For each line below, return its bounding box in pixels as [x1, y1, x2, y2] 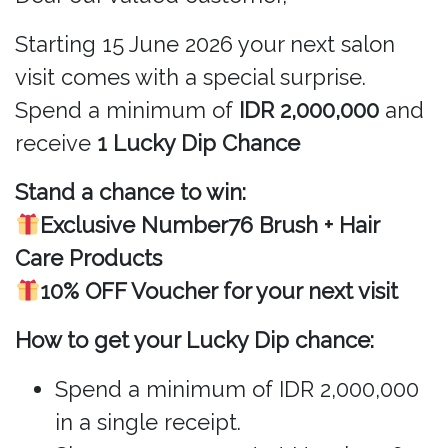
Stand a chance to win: [15, 178, 246, 205]
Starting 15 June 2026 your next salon [15, 30, 395, 57]
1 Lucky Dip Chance [97, 129, 300, 156]
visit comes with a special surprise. [15, 63, 366, 90]
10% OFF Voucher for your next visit [40, 277, 399, 304]
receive [15, 129, 97, 156]
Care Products [15, 244, 162, 271]
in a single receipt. [55, 408, 241, 435]
